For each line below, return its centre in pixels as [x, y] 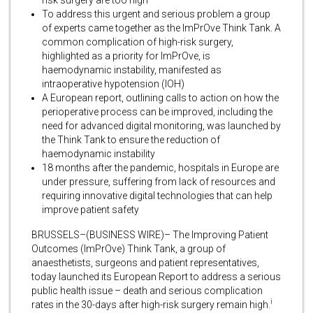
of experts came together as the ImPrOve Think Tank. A [161, 28]
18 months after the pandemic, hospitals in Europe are [160, 167]
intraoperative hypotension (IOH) [113, 83]
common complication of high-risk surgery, [138, 42]
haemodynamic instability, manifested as [132, 70]
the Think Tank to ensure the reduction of [131, 139]
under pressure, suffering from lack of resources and [159, 181]
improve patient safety [90, 209]
